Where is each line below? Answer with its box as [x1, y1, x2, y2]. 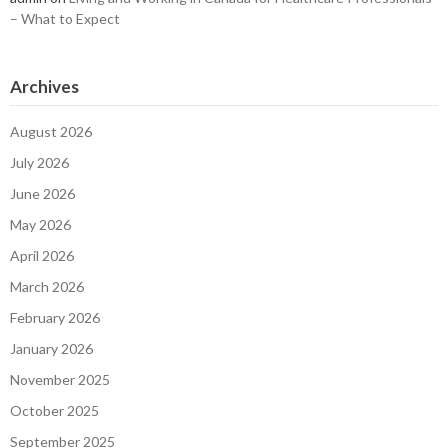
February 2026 [10, 308, 100, 326]
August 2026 [10, 122, 92, 140]
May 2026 [10, 215, 71, 233]
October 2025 [10, 401, 99, 419]
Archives [10, 75, 79, 97]
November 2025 [10, 370, 110, 388]
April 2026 [10, 246, 74, 264]
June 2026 [10, 184, 75, 202]
